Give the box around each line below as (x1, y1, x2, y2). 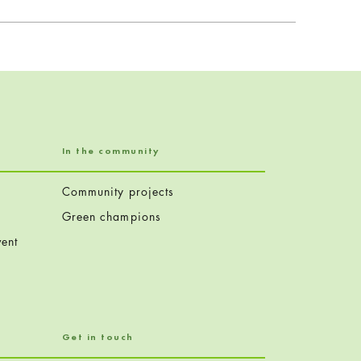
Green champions (61, 208, 162, 224)
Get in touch (61, 330, 134, 343)
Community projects (61, 183, 175, 199)
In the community (61, 143, 160, 157)
